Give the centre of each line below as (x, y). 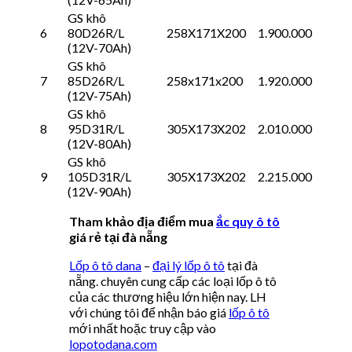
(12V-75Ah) (99, 95)
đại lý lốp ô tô (189, 265)
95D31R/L (96, 128)
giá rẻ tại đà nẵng (119, 236)
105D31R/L (99, 176)
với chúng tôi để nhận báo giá (149, 312)
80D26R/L (96, 32)
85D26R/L (96, 80)
